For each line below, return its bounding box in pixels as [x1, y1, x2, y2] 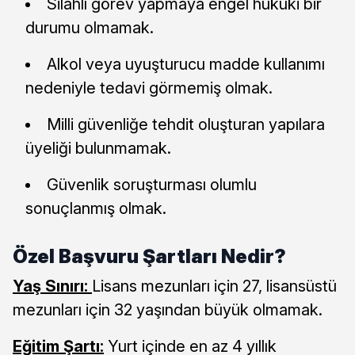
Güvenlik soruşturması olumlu [47, 174, 257, 194]
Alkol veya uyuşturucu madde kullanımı [47, 54, 325, 74]
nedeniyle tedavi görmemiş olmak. [25, 78, 273, 97]
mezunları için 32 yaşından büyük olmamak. [13, 300, 323, 319]
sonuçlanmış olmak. [25, 198, 166, 218]
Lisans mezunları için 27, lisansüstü [92, 276, 337, 296]
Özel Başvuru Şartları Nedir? [13, 244, 286, 268]
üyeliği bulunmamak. [25, 138, 171, 158]
